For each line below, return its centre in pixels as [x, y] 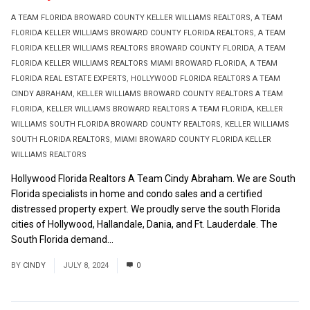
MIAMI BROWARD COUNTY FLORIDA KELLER [193, 140]
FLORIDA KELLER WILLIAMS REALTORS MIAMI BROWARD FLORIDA [128, 64]
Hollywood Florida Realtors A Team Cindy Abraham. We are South [153, 179]
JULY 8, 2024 [86, 266]
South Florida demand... [63, 240]
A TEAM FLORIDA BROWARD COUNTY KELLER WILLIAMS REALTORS [131, 18]
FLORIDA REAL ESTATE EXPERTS [69, 79]
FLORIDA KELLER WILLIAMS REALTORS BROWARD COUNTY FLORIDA [133, 48]
